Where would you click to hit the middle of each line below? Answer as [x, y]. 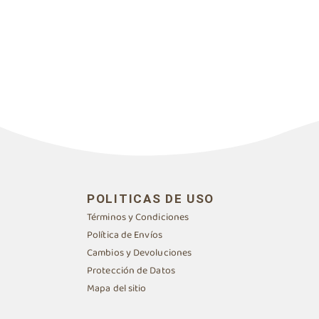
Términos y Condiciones [138, 217]
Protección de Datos [131, 270]
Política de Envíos [125, 235]
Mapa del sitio [117, 288]
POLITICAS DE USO [151, 198]
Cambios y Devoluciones [140, 252]
